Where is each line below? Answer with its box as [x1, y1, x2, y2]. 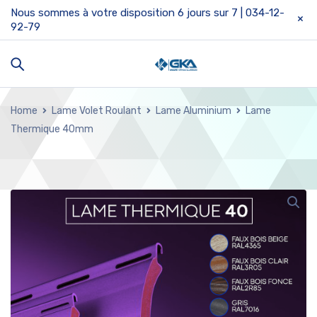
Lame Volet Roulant [52, 105, 142, 117]
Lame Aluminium [156, 105, 231, 117]
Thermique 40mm [11, 123, 93, 135]
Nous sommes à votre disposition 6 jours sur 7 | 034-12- [11, 6, 284, 19]
